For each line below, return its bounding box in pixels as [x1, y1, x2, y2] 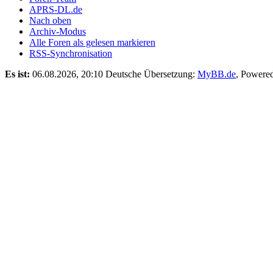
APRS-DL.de [29, 4, 82, 15]
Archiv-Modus [29, 26, 86, 37]
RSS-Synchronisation [29, 48, 112, 58]
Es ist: [5, 68, 30, 79]
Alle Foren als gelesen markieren [29, 37, 155, 48]
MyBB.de [197, 68, 236, 79]
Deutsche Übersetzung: [105, 68, 197, 79]
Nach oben [29, 15, 71, 26]
